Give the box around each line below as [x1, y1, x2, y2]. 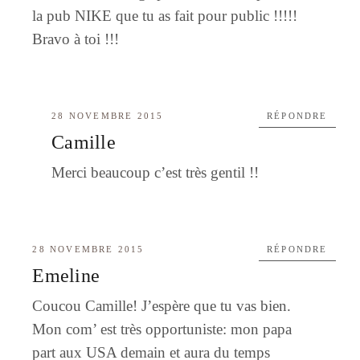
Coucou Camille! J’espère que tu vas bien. [32, 297, 292, 314]
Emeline [32, 264, 100, 286]
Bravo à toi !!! [32, 30, 120, 47]
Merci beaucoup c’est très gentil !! [51, 163, 260, 181]
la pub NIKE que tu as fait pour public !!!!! [32, 6, 298, 24]
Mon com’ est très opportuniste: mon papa [32, 320, 292, 337]
